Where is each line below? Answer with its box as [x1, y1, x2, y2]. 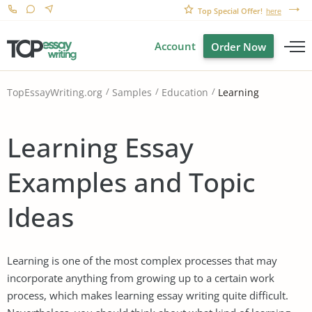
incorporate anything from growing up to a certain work [7, 270, 274, 285]
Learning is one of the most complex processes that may [7, 253, 277, 267]
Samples [112, 86, 152, 100]
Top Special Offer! [198, 6, 263, 16]
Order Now [211, 40, 266, 54]
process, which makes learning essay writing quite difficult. [7, 288, 288, 302]
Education [162, 86, 208, 100]
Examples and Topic [7, 163, 256, 200]
